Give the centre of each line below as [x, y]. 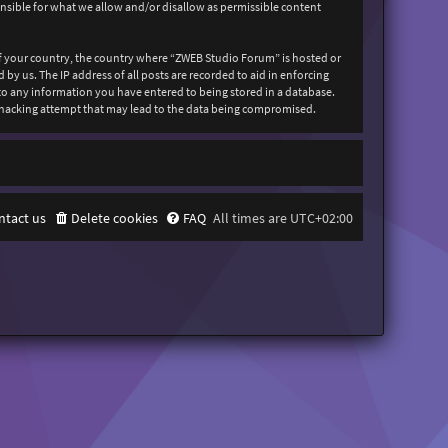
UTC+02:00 [322, 218]
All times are [252, 218]
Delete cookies [115, 218]
